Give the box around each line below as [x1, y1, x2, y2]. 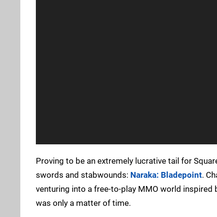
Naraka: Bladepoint [130, 170, 202, 180]
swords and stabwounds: [36, 170, 130, 180]
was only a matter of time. [36, 198, 131, 208]
